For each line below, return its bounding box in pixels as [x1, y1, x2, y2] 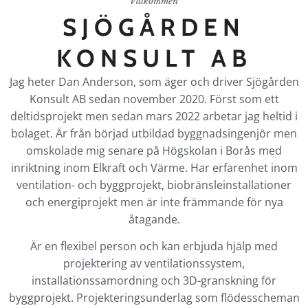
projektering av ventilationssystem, [63, 256, 245, 272]
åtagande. [128, 211, 180, 227]
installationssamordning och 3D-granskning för [32, 273, 276, 289]
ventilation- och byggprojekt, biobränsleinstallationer [16, 177, 291, 192]
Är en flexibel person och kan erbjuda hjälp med [30, 239, 278, 254]
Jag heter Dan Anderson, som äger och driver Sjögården [9, 74, 299, 89]
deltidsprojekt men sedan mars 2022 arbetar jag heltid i [10, 108, 298, 124]
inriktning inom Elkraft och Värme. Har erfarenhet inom [10, 159, 298, 175]
